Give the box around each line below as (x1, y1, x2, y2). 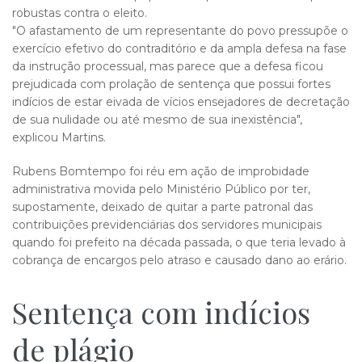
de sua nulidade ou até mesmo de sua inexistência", (12, 112, 302, 127)
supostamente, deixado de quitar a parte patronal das (12, 200, 313, 214)
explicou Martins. (12, 130, 106, 145)
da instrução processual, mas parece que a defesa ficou (12, 59, 323, 74)
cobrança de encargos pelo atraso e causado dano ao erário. (12, 253, 347, 267)
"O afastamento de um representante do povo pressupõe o (12, 23, 348, 38)
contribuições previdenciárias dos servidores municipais (12, 217, 322, 232)
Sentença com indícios (12, 293, 310, 331)
